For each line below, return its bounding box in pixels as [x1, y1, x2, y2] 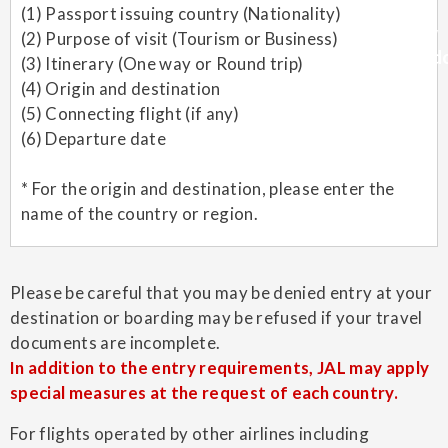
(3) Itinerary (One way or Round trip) [21, 52, 304, 74]
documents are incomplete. [10, 331, 221, 353]
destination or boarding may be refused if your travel [10, 306, 423, 328]
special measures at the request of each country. [10, 381, 402, 403]
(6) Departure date [21, 127, 167, 149]
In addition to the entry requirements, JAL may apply [10, 356, 430, 378]
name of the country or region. [21, 202, 259, 224]
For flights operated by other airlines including [10, 422, 370, 444]
